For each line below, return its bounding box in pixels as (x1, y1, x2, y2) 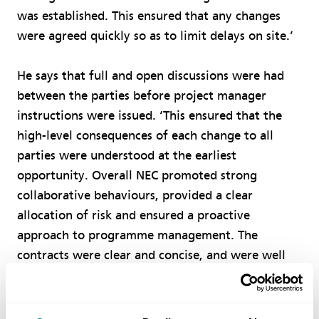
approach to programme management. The (17, 227, 258, 243)
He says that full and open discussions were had (17, 68, 284, 83)
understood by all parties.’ (17, 267, 164, 283)
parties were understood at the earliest (17, 147, 236, 163)
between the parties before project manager (17, 88, 266, 103)
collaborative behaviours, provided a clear (17, 187, 253, 203)
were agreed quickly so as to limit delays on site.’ (17, 28, 293, 43)
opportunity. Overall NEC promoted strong (17, 167, 257, 183)
